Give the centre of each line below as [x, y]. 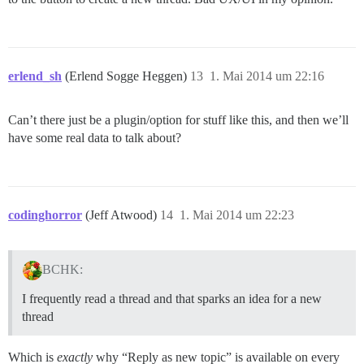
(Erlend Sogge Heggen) [128, 76]
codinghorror [45, 215]
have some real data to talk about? [95, 138]
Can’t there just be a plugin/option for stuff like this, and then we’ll [178, 120]
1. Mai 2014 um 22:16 [267, 76]
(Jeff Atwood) [123, 215]
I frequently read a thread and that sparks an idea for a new [172, 298]
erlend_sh [35, 76]
